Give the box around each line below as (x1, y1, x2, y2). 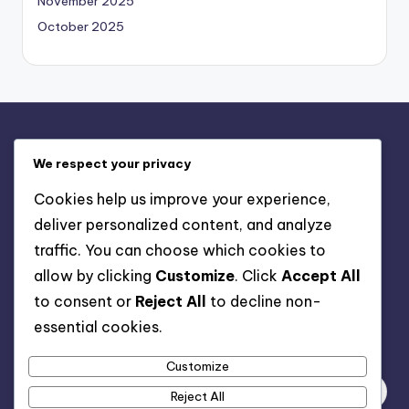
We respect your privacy (33, 155, 191, 173)
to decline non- (206, 292, 321, 311)
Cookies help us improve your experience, (34, 190, 330, 209)
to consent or (34, 292, 135, 311)
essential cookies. (34, 318, 163, 337)
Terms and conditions (22, 175, 152, 192)
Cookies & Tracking (22, 226, 137, 243)
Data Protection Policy (22, 201, 159, 217)
